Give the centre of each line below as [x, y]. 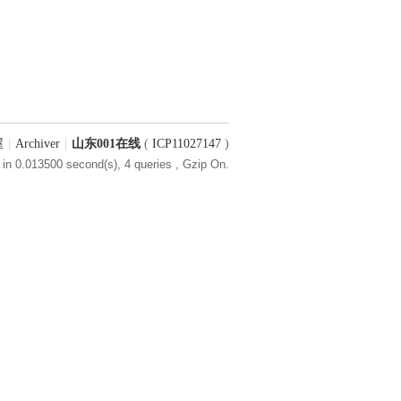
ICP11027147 [187, 144]
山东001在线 [106, 144]
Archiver [38, 144]
